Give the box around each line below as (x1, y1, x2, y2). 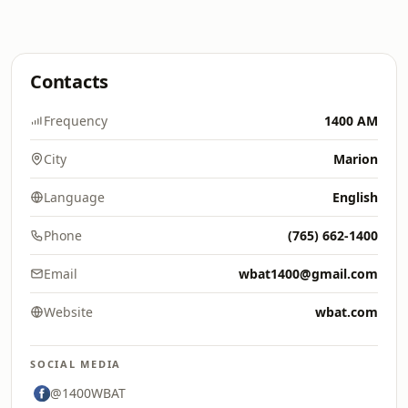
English (332, 189, 378, 206)
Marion (333, 150, 378, 168)
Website (44, 303, 93, 321)
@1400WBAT (50, 384, 126, 402)
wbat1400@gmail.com (239, 265, 378, 282)
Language (44, 189, 105, 206)
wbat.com (315, 303, 378, 321)
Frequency (44, 112, 107, 129)
